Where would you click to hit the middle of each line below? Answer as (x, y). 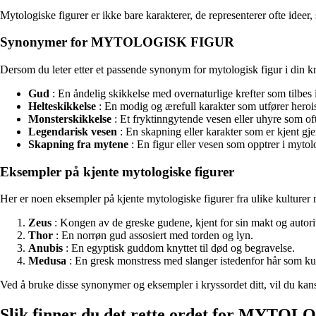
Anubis (45, 248)
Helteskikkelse (62, 106)
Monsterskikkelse (70, 119)
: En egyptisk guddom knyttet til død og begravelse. (179, 248)
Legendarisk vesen (73, 132)
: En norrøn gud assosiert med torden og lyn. (153, 236)
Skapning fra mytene (78, 144)
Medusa (47, 261)
